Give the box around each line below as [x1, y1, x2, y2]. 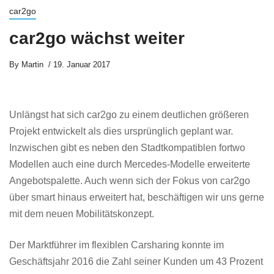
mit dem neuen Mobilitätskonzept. [9, 208, 154, 219]
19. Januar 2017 [53, 59, 110, 69]
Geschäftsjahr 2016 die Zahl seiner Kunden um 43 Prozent [9, 256, 263, 267]
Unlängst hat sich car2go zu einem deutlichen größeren [9, 109, 249, 120]
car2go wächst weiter [9, 28, 185, 48]
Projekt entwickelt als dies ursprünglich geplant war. [9, 125, 233, 136]
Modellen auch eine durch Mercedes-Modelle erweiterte [9, 158, 250, 169]
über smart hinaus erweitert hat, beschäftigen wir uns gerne [9, 191, 264, 202]
